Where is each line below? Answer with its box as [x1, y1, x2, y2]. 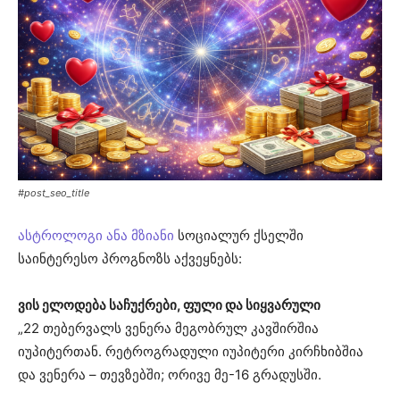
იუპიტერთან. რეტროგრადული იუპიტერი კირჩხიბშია [18, 342, 363, 360]
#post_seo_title [18, 186, 89, 199]
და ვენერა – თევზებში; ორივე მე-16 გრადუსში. [18, 365, 321, 383]
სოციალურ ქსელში [174, 226, 304, 244]
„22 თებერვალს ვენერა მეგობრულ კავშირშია [18, 319, 319, 337]
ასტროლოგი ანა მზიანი [18, 226, 174, 244]
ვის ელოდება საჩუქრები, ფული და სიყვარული [18, 296, 321, 313]
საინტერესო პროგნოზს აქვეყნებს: [18, 249, 242, 267]
